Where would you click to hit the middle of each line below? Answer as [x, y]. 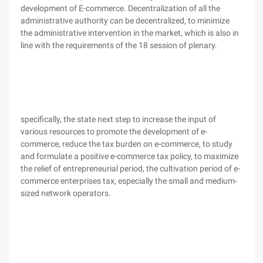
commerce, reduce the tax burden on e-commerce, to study [127, 144]
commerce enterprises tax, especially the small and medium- [129, 181]
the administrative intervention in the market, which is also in [130, 33]
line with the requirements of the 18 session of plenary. [119, 45]
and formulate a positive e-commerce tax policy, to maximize [129, 156]
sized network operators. [66, 193]
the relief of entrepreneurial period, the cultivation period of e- [130, 168]
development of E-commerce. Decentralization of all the [120, 8]
